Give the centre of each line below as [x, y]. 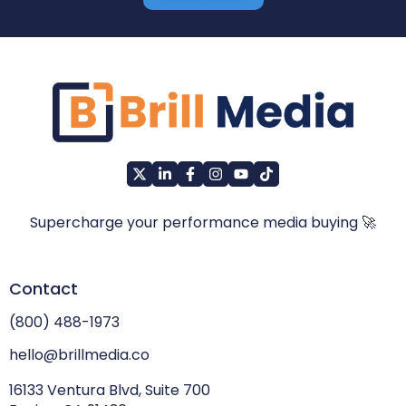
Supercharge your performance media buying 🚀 [203, 222]
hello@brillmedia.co [79, 355]
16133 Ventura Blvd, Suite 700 [110, 390]
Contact [43, 289]
